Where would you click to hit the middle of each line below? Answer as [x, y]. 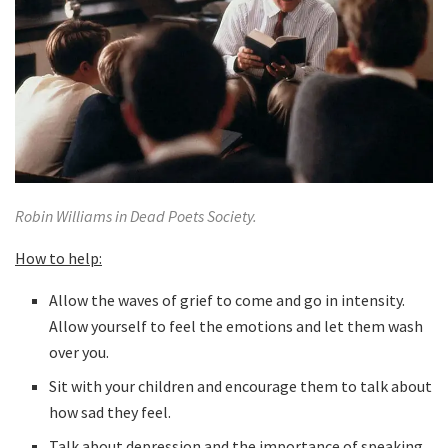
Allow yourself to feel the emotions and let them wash [236, 325]
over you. [79, 351]
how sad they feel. [110, 411]
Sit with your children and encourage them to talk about [241, 385]
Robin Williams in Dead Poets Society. [136, 215]
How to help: [58, 257]
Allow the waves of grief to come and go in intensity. [227, 299]
